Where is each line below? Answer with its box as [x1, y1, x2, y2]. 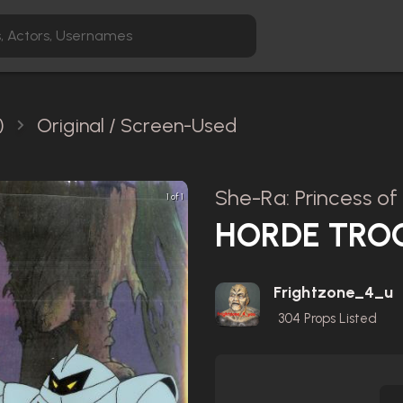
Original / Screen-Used [37, 113, 237, 138]
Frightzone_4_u [273, 282, 394, 302]
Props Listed [300, 310, 377, 327]
